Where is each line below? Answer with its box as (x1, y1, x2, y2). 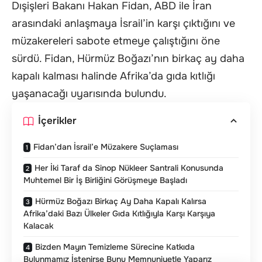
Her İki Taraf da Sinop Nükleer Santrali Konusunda (35, 162, 223, 173)
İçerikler (38, 115, 77, 127)
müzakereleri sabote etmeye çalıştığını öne (12, 34, 220, 47)
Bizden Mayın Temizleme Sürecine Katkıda (35, 241, 195, 252)
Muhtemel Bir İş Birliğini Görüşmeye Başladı (23, 174, 187, 185)
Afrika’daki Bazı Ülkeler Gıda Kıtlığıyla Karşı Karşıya (23, 208, 215, 219)
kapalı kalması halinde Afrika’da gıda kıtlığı (12, 69, 215, 82)
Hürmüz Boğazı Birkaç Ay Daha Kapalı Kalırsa (35, 195, 206, 206)
